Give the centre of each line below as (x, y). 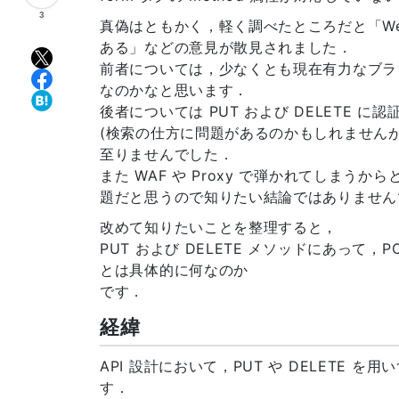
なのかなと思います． (174, 90)
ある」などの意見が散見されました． (226, 47)
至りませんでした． (167, 154)
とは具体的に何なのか (174, 269)
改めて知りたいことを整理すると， (219, 227)
